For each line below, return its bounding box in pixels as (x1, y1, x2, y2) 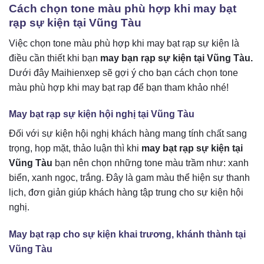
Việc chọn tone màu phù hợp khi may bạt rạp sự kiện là (9, 38, 239, 48)
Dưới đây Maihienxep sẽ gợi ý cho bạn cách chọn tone (9, 67, 238, 78)
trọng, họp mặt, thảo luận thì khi (9, 143, 141, 154)
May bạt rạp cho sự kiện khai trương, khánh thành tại (9, 229, 246, 240)
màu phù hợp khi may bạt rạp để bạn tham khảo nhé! (9, 82, 229, 93)
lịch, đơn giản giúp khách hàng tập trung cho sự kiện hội (9, 187, 243, 198)
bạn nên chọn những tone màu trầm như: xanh (52, 158, 249, 169)
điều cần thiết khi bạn (9, 52, 100, 63)
